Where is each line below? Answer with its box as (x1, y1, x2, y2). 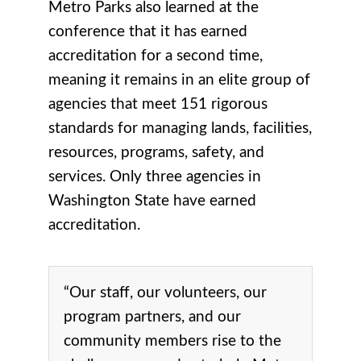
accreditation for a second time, (48, 48, 263, 64)
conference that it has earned (48, 23, 247, 39)
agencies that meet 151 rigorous (48, 96, 268, 112)
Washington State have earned (48, 193, 256, 209)
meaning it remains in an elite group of (48, 72, 310, 88)
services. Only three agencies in (48, 168, 261, 185)
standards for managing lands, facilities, (48, 120, 312, 136)
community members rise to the (64, 333, 281, 349)
